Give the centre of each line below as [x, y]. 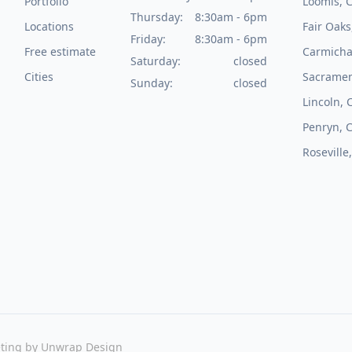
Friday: [148, 39]
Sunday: [152, 83]
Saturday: [156, 61]
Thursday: [157, 17]
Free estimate [60, 52]
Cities [38, 77]
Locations [49, 27]
